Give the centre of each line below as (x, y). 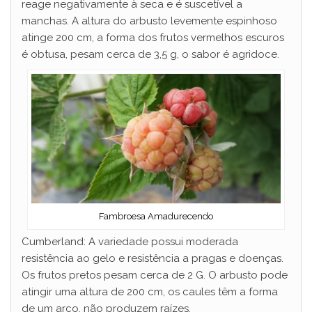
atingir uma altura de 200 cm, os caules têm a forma (150, 292)
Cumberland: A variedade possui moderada (130, 242)
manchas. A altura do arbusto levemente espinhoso (149, 21)
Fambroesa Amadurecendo (156, 217)
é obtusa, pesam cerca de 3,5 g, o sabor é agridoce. (150, 54)
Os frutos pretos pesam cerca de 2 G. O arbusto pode (155, 275)
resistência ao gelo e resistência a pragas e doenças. (153, 259)
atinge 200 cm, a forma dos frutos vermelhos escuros (153, 37)
